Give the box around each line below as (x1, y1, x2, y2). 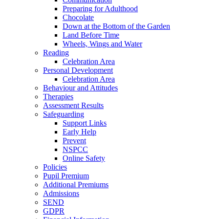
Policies (43, 162, 67, 171)
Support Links (63, 118, 107, 127)
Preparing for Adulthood (63, 4, 138, 13)
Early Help (63, 127, 96, 136)
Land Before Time (63, 30, 119, 39)
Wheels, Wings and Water (63, 39, 142, 48)
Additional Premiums (43, 180, 109, 189)
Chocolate (63, 13, 94, 22)
